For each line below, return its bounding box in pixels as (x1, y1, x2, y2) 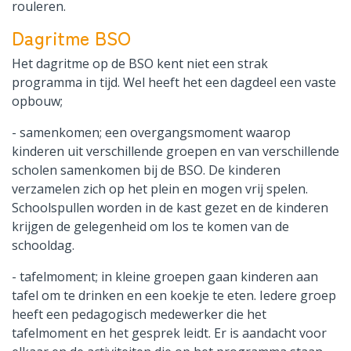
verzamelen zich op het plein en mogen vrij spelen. (12, 180, 308, 198)
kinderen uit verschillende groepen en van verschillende (12, 143, 339, 161)
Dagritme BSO (12, 24, 131, 52)
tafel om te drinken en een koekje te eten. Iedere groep (12, 287, 336, 305)
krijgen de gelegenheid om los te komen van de (12, 218, 289, 236)
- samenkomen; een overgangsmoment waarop (12, 124, 291, 142)
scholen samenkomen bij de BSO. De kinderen (12, 161, 280, 179)
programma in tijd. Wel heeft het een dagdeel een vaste (12, 74, 336, 92)
